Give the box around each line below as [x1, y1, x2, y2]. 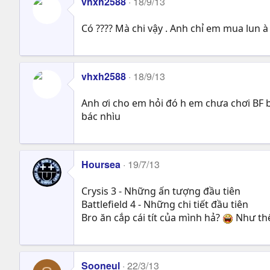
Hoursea [81, 157, 121, 171]
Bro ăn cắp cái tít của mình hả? [81, 210, 222, 224]
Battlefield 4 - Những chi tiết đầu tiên [81, 197, 248, 211]
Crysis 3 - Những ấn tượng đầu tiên [81, 184, 240, 198]
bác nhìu [81, 109, 121, 123]
